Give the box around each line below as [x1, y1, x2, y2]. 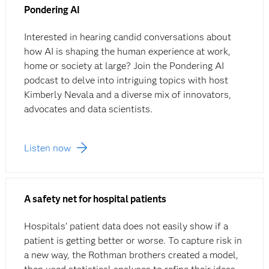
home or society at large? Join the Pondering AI [23, 60, 224, 72]
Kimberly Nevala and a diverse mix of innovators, [23, 89, 231, 101]
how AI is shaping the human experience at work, [23, 46, 231, 58]
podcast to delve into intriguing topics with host [23, 74, 228, 86]
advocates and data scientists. [23, 103, 153, 115]
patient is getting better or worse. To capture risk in [23, 235, 242, 247]
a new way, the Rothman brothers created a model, [23, 249, 238, 261]
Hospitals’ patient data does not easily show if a [23, 220, 228, 232]
